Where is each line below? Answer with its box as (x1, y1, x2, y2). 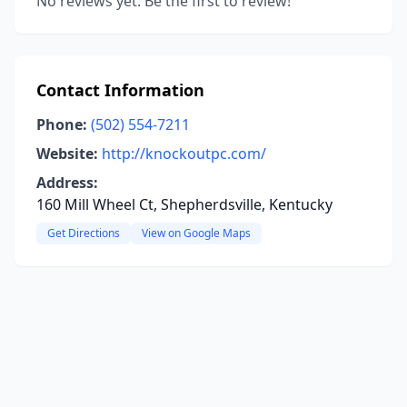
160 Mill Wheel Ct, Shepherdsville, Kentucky (36, 194, 333, 214)
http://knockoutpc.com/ (102, 144, 266, 164)
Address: (36, 173, 98, 193)
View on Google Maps (142, 225, 251, 241)
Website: (36, 144, 98, 164)
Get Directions (47, 225, 120, 241)
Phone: (36, 114, 87, 134)
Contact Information (36, 79, 204, 101)
